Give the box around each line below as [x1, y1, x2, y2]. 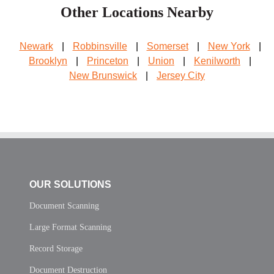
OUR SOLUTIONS [29, 179, 111, 190]
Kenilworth [194, 55, 240, 66]
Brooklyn [29, 55, 67, 66]
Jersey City [157, 70, 205, 81]
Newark [19, 40, 53, 51]
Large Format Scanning [29, 222, 111, 232]
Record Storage [29, 243, 83, 253]
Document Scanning [29, 201, 99, 210]
